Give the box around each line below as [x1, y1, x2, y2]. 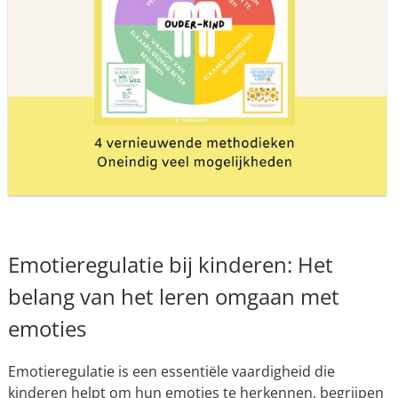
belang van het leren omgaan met [7, 282, 339, 312]
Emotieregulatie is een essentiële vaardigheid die [7, 362, 335, 382]
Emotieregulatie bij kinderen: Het [7, 250, 333, 280]
